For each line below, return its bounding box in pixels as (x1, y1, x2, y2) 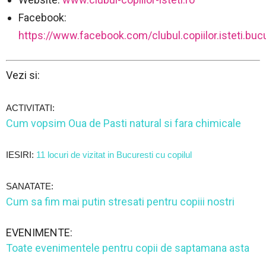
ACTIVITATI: (6, 103, 57, 113)
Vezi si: (6, 69, 40, 82)
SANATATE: (6, 181, 56, 192)
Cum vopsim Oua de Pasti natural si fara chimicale (6, 117, 241, 130)
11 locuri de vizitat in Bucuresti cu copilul (36, 150, 192, 160)
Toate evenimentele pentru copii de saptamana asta (6, 242, 249, 255)
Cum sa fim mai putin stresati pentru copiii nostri (6, 195, 235, 208)
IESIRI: (6, 150, 36, 160)
